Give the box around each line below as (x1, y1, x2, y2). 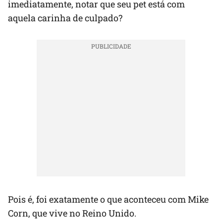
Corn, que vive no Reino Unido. (8, 207, 136, 220)
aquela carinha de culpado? (8, 12, 122, 24)
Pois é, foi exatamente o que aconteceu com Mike (8, 193, 209, 206)
